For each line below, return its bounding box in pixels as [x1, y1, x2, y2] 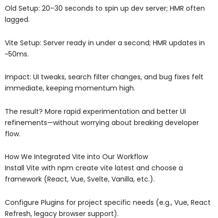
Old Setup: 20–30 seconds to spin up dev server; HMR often [5, 3, 205, 14]
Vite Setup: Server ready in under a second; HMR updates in [5, 37, 205, 48]
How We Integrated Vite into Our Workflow [5, 152, 148, 162]
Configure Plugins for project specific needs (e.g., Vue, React [5, 197, 211, 207]
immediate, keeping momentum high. [5, 83, 135, 93]
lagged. [5, 15, 30, 25]
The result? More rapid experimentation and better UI [5, 106, 186, 116]
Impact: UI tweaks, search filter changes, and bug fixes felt [5, 72, 203, 82]
